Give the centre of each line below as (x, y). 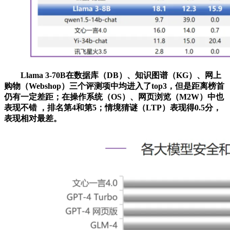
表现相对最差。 (33, 118)
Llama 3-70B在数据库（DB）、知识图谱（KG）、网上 (113, 75)
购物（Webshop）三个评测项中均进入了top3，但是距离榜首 (114, 86)
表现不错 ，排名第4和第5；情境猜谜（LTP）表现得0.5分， (113, 107)
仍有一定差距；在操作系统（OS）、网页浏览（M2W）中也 (114, 97)
